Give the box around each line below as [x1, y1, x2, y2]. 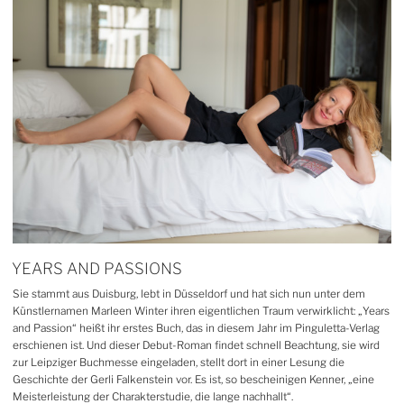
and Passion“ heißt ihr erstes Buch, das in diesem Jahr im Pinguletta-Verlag [13, 321, 380, 335]
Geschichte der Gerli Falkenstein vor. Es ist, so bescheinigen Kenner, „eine [13, 372, 374, 386]
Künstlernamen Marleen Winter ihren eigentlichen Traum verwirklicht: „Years [13, 304, 390, 317]
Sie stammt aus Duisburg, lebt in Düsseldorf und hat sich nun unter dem [13, 287, 365, 300]
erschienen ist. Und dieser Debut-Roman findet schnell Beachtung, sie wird [13, 338, 380, 352]
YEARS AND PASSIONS [12, 258, 183, 278]
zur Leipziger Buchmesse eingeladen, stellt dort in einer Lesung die [13, 355, 344, 369]
